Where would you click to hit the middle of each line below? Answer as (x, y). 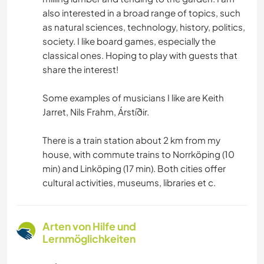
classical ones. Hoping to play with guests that (140, 55)
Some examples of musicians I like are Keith (133, 98)
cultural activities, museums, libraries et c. (129, 183)
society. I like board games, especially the (129, 41)
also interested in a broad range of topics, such (141, 13)
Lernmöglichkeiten (89, 239)
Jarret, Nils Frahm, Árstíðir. (96, 112)
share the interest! (80, 70)
